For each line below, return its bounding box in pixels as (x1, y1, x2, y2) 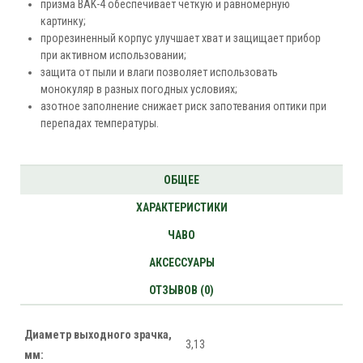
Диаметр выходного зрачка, (24, 328, 172, 342)
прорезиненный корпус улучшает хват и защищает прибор (41, 32, 321, 45)
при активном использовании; (41, 49, 186, 62)
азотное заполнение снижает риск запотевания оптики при (41, 100, 327, 113)
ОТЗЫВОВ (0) (149, 284, 214, 297)
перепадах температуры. (41, 117, 159, 130)
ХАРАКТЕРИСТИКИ (135, 201, 228, 215)
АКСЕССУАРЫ (148, 256, 215, 270)
